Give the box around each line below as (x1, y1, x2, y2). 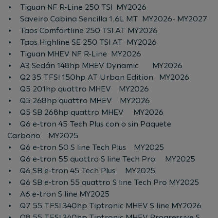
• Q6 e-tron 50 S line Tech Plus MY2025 (7, 142, 164, 152)
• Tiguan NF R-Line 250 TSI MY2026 (7, 2, 146, 12)
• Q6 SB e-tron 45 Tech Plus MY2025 (7, 165, 155, 175)
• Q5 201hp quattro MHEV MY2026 (7, 84, 149, 93)
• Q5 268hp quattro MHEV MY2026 (7, 95, 150, 105)
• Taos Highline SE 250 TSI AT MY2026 (7, 37, 157, 47)
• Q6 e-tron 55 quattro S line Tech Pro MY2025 (7, 154, 195, 163)
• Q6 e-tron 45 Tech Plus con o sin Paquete (7, 119, 171, 128)
